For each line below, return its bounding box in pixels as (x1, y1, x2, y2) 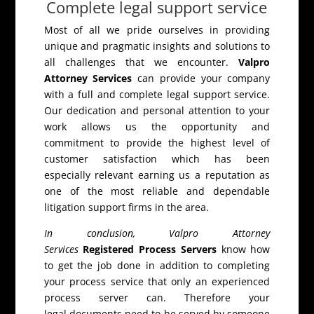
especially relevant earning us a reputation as (43, 168, 271, 182)
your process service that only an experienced (43, 275, 271, 289)
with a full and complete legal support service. (43, 88, 271, 102)
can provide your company (132, 71, 271, 86)
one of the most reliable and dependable (43, 184, 271, 198)
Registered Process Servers (83, 243, 217, 257)
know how (216, 243, 271, 257)
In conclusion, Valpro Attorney (43, 226, 271, 240)
